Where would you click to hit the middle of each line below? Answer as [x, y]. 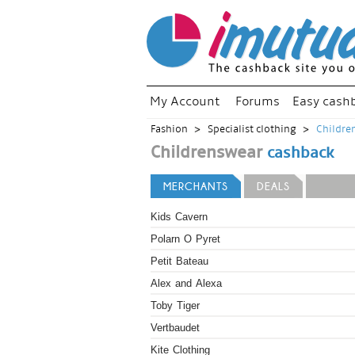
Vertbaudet [175, 328]
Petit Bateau [179, 261]
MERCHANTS [196, 186]
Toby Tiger [175, 305]
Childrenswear [206, 153]
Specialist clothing [252, 130]
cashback [300, 154]
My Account [185, 102]
